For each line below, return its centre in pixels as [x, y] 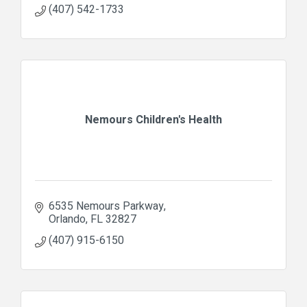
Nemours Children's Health [153, 120]
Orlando [67, 219]
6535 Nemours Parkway [106, 206]
